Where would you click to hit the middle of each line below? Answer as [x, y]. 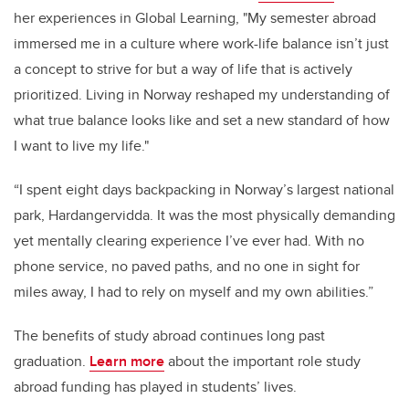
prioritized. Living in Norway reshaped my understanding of [202, 94]
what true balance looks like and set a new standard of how [202, 120]
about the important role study [262, 361]
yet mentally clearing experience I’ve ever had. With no [189, 240]
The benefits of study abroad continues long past [169, 335]
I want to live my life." [81, 145]
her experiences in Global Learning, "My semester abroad [195, 17]
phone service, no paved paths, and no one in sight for [187, 266]
